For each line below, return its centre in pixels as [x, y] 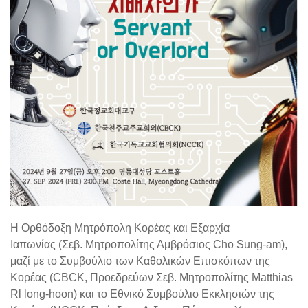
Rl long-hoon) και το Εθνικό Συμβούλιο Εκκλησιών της [142, 294]
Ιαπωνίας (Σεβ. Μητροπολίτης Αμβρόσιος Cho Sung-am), [149, 244]
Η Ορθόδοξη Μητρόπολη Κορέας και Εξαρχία [120, 228]
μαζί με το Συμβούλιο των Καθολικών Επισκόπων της [140, 261]
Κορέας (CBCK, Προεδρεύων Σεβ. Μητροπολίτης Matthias [152, 277]
